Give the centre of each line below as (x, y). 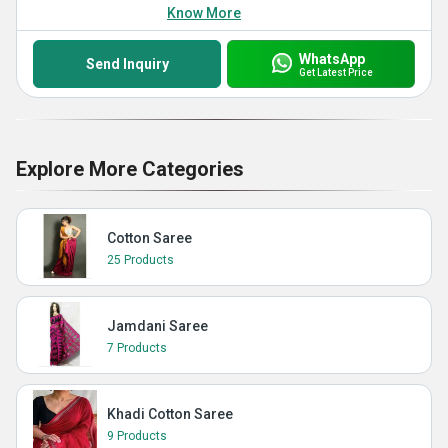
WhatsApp (331, 58)
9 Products (137, 436)
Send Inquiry (127, 64)
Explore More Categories (130, 169)
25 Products (140, 260)
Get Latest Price (335, 72)
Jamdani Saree (157, 326)
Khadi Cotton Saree (170, 414)
